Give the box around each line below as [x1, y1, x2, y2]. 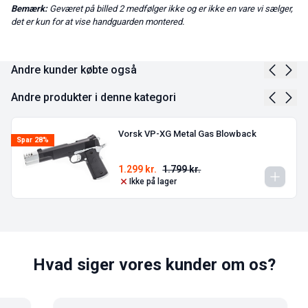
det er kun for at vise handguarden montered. [11, 16, 184, 27]
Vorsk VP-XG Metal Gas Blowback [118, 129, 257, 140]
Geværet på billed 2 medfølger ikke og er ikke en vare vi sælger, [47, 3, 293, 14]
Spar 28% [16, 135, 49, 145]
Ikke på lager [129, 177, 177, 187]
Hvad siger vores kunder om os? [32, 255, 276, 275]
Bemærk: [11, 3, 47, 14]
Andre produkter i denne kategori [11, 91, 176, 104]
